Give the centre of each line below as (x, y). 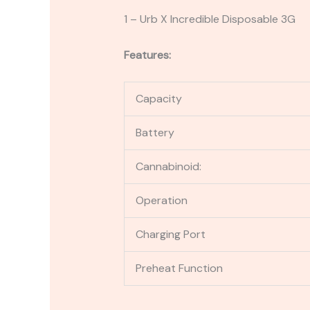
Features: (147, 55)
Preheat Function (180, 268)
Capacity (158, 99)
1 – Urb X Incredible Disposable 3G (209, 19)
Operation (161, 201)
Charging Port (170, 235)
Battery (155, 133)
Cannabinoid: (168, 167)
